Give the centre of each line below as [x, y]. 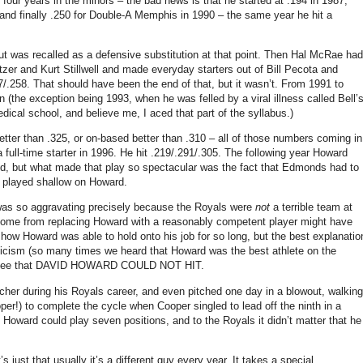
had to [343, 168]
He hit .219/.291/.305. [171, 153]
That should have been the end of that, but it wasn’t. [156, 84]
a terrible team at [311, 207]
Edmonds [304, 168]
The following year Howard [286, 153]
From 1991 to [312, 84]
